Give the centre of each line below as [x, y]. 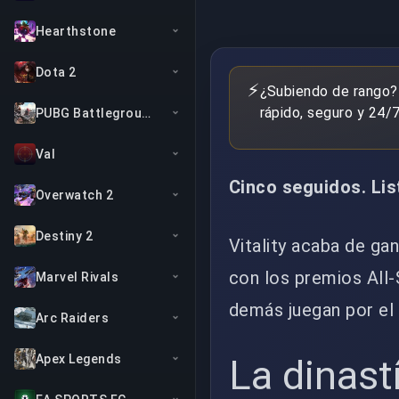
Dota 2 [56, 72]
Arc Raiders [73, 318]
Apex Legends [79, 359]
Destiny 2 [65, 236]
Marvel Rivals [77, 277]
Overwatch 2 [75, 195]
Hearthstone [76, 31]
